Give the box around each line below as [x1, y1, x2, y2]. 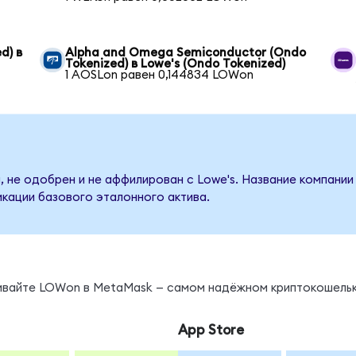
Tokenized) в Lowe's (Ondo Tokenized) [65, 57, 286, 70]
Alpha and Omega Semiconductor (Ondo [65, 46, 307, 59]
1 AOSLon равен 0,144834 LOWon [65, 68, 254, 81]
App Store [177, 323, 244, 337]
